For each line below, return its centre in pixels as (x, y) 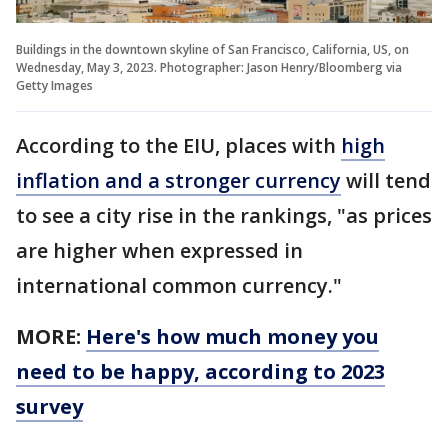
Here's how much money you (232, 336)
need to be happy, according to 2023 (200, 371)
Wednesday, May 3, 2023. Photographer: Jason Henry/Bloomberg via (209, 67)
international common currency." (179, 285)
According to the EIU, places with (178, 145)
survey (49, 406)
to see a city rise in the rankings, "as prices (224, 215)
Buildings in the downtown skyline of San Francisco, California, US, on (212, 49)
